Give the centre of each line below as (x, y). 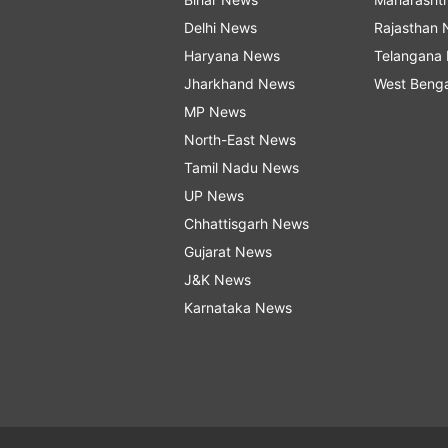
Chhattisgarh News (246, 224)
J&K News (217, 280)
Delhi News (220, 28)
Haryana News (232, 56)
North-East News (240, 140)
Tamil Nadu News (241, 168)
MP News (215, 112)
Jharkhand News (239, 84)
